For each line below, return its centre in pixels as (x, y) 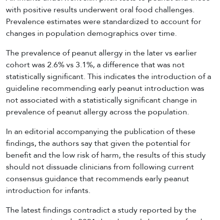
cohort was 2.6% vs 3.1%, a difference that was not (95, 65)
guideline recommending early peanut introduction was (105, 88)
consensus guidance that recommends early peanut (97, 179)
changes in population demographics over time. (91, 33)
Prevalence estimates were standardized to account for (104, 21)
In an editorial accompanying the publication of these (101, 131)
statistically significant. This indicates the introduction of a (109, 76)
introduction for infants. (48, 190)
